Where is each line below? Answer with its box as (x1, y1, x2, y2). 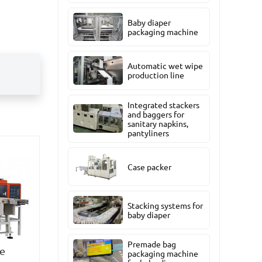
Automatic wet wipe (127, 60, 204, 71)
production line (127, 70, 185, 81)
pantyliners (127, 127, 170, 138)
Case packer (127, 161, 172, 172)
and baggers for (127, 108, 185, 119)
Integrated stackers (127, 99, 200, 110)
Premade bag (127, 239, 177, 250)
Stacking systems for (127, 199, 204, 211)
